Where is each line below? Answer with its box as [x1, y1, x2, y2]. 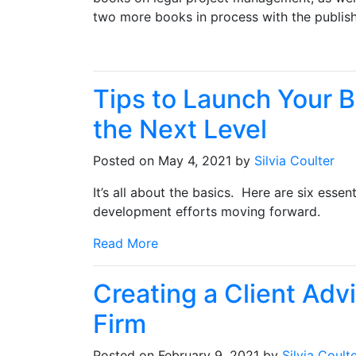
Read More [93, 235, 158, 252]
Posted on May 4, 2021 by [93, 153, 254, 169]
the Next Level [93, 114, 267, 145]
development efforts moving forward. [93, 203, 320, 220]
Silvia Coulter [254, 153, 335, 169]
